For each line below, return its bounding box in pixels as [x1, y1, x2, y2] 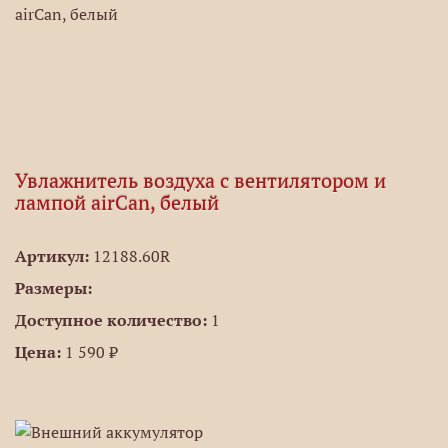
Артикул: [15, 246, 89, 266]
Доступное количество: [15, 310, 207, 330]
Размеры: [15, 278, 92, 298]
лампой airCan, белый [15, 190, 219, 216]
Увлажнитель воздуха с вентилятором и [15, 168, 386, 194]
